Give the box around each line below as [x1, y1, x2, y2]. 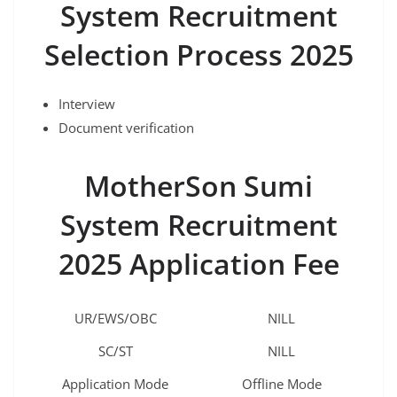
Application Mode [62, 374, 168, 393]
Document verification [58, 118, 194, 136]
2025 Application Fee [58, 244, 339, 283]
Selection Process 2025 [43, 35, 354, 74]
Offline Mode [241, 374, 322, 393]
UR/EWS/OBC [74, 308, 157, 327]
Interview [58, 94, 115, 113]
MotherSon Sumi [84, 166, 313, 205]
